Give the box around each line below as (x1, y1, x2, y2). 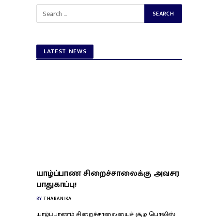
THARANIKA (43, 195, 72, 203)
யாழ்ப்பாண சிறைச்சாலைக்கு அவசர (36, 167, 179, 181)
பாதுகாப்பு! (36, 178, 77, 192)
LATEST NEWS (44, 46, 87, 57)
